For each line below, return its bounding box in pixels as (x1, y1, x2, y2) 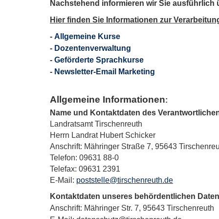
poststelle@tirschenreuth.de (76, 175, 173, 184)
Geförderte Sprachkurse (54, 55, 144, 64)
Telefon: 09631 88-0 (50, 153, 119, 162)
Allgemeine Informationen (50, 94, 165, 105)
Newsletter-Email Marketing (54, 67, 155, 76)
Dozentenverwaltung (54, 44, 131, 52)
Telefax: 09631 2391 (50, 164, 120, 173)
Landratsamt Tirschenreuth (50, 119, 142, 128)
